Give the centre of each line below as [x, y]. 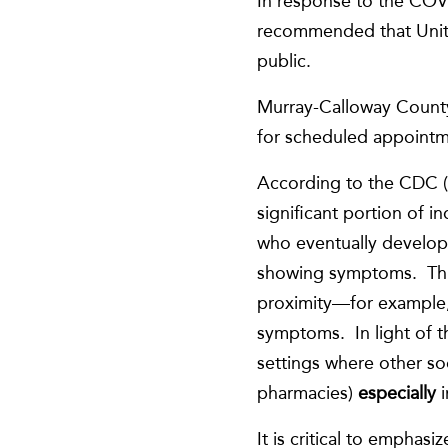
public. [284, 60]
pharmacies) [308, 392]
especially [400, 392]
